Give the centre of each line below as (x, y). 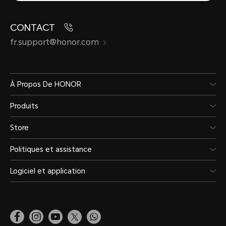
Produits (24, 106)
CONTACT (34, 27)
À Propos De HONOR (46, 84)
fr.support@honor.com (54, 42)
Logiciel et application (48, 171)
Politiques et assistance (51, 149)
